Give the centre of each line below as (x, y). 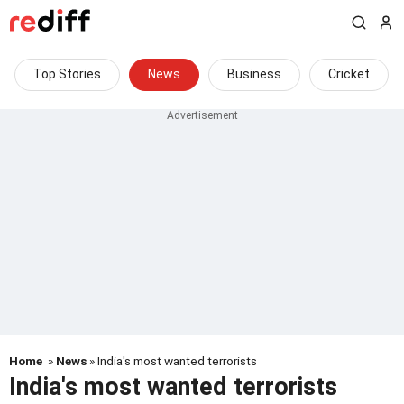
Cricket (349, 74)
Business (254, 74)
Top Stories (67, 74)
